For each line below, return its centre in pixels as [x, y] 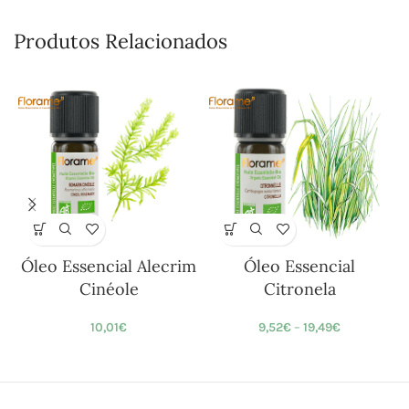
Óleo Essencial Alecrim [109, 266]
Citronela [299, 288]
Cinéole [109, 288]
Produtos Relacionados [121, 41]
